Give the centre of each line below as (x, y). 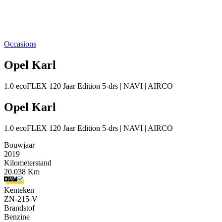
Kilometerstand (28, 163)
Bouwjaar (19, 145)
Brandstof (19, 208)
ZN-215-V (21, 199)
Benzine (17, 217)
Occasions (20, 44)
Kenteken (19, 190)
